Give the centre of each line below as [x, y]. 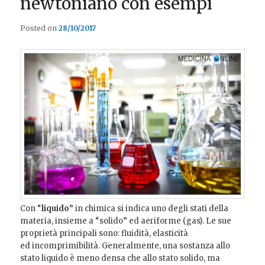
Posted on [40, 28]
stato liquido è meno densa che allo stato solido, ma [120, 258]
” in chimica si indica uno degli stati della [149, 208]
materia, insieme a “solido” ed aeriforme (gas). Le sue [126, 221]
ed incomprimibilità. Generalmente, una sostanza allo [125, 245]
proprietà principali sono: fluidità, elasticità [104, 233]
